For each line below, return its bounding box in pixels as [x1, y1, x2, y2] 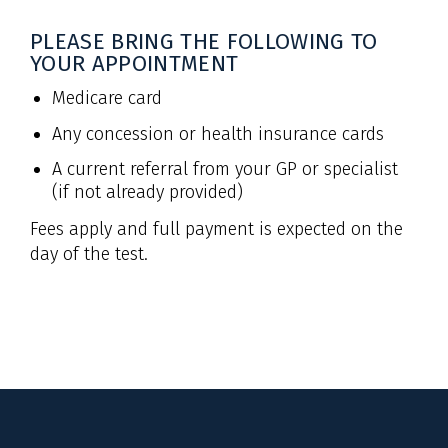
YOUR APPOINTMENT [30, 50, 239, 77]
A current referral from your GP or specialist [51, 158, 398, 181]
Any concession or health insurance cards [51, 122, 384, 145]
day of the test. [30, 242, 148, 265]
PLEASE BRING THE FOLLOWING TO [30, 28, 378, 55]
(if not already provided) [51, 181, 243, 204]
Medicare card [51, 87, 162, 109]
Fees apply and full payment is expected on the [30, 217, 403, 240]
